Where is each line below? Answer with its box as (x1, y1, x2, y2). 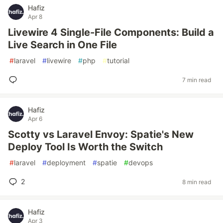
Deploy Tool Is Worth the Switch (8, 141, 163, 153)
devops (128, 158, 153, 167)
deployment (47, 158, 86, 167)
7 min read (182, 76, 211, 84)
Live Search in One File (8, 39, 117, 51)
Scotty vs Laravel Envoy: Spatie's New (8, 128, 194, 140)
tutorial (107, 56, 129, 65)
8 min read (182, 178, 211, 186)
